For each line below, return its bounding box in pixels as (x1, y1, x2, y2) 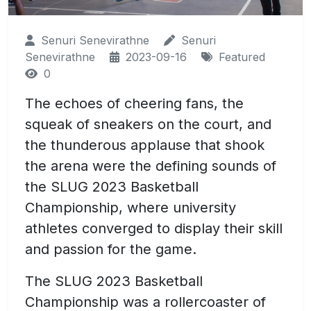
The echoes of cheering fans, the (25, 95, 244, 112)
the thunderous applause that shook (25, 137, 264, 154)
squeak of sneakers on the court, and (25, 116, 271, 133)
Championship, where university (25, 199, 236, 217)
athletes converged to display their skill (25, 220, 283, 237)
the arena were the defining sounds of (25, 158, 276, 175)
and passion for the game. (25, 241, 196, 258)
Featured (215, 50, 265, 65)
